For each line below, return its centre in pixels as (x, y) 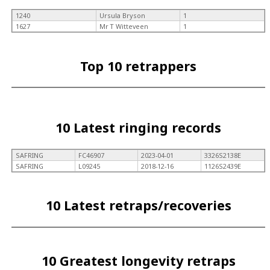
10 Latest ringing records (139, 128)
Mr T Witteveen (124, 27)
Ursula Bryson (122, 16)
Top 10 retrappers (139, 66)
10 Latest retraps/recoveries (138, 206)
